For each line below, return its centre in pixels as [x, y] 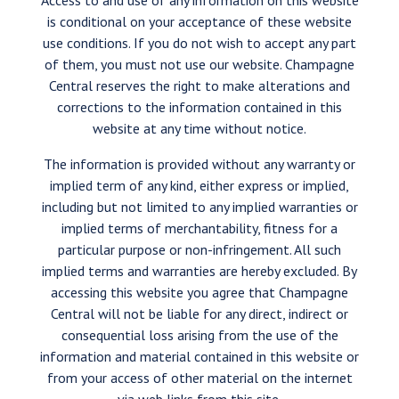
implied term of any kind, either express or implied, [199, 185]
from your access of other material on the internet [199, 378]
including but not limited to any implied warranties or [199, 207]
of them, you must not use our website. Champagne [199, 64]
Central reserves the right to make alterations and [199, 85]
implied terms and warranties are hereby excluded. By [199, 271]
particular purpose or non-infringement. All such [199, 249]
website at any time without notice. [199, 128]
